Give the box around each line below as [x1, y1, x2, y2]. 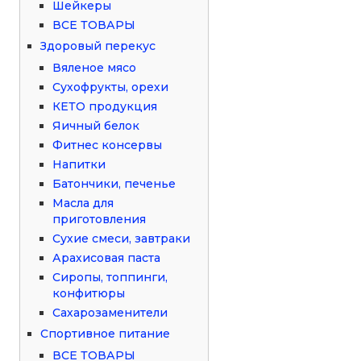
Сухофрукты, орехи [52, 79, 169, 94]
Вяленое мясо [52, 60, 137, 75]
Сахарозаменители [52, 305, 168, 320]
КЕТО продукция [52, 98, 158, 114]
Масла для [52, 195, 114, 210]
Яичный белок [52, 118, 140, 133]
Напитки [52, 156, 106, 172]
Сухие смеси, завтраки [52, 230, 191, 246]
